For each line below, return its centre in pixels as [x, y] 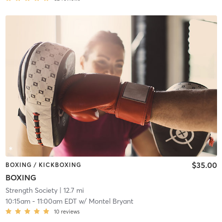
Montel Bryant [111, 201]
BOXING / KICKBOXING [43, 165]
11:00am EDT [57, 201]
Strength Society [31, 191]
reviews [70, 212]
